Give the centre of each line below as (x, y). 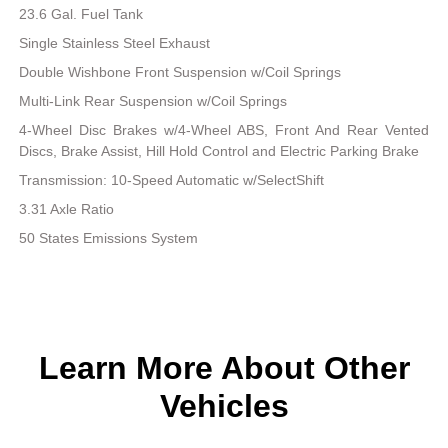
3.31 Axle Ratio (67, 209)
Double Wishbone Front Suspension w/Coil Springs (180, 72)
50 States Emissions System (109, 238)
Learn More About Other (224, 368)
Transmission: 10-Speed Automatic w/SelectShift (172, 180)
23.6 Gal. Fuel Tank (81, 14)
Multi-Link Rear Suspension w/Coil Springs (153, 101)
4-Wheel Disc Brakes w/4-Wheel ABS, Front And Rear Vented (224, 130)
